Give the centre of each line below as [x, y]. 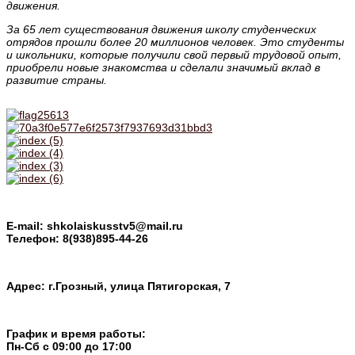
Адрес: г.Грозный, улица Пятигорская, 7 [118, 286]
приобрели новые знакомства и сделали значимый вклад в [163, 67]
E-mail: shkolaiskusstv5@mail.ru [95, 225]
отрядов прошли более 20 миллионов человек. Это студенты [175, 42]
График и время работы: [76, 334]
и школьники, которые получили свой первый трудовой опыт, [174, 54]
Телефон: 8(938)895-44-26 [77, 238]
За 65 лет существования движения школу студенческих [161, 29]
